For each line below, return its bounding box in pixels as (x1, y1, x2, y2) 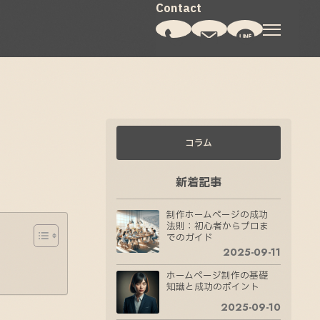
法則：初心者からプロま (166, 220, 269, 234)
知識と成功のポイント (166, 281, 259, 294)
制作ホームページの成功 (166, 209, 268, 222)
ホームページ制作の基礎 (166, 269, 268, 283)
